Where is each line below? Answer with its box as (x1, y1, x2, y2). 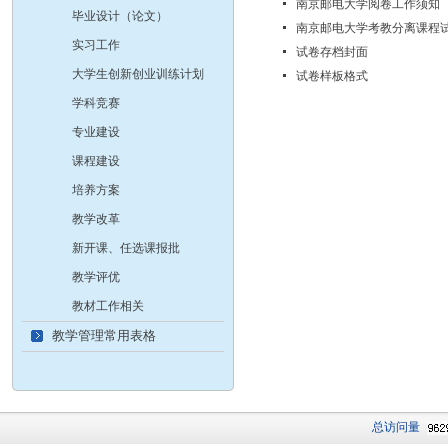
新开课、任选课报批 (72, 241, 180, 255)
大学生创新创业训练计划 (72, 67, 204, 81)
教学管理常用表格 (52, 328, 156, 343)
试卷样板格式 (296, 69, 368, 83)
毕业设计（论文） (72, 9, 168, 23)
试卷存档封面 (296, 45, 368, 59)
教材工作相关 (72, 299, 144, 313)
